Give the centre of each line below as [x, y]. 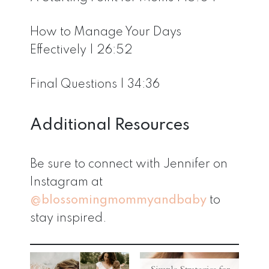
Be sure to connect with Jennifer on [129, 164]
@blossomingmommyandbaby [118, 200]
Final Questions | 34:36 [95, 85]
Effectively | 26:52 [81, 51]
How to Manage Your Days [106, 33]
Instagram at [66, 182]
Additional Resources [110, 125]
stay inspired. [68, 218]
